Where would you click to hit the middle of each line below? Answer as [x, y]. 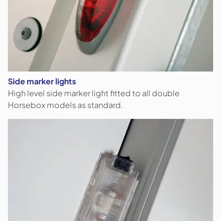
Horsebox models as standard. [65, 105]
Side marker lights [42, 81]
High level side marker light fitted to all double [94, 93]
